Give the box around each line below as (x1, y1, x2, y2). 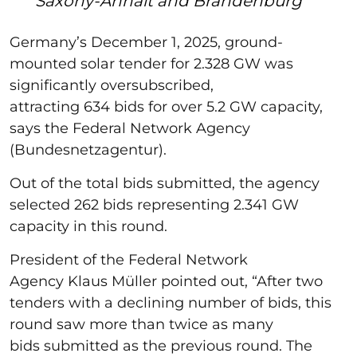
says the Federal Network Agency (10, 119, 250, 137)
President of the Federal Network (10, 250, 248, 269)
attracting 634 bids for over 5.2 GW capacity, (10, 97, 323, 116)
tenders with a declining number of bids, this (10, 293, 331, 312)
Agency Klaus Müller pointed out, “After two (10, 272, 323, 290)
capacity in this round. (10, 217, 167, 235)
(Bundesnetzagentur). (10, 140, 175, 159)
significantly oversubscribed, (10, 76, 214, 94)
